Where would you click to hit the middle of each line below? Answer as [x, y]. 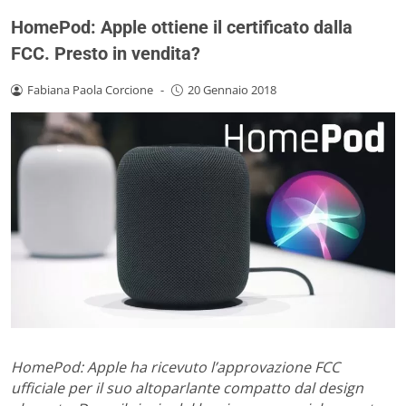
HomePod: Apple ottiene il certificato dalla [182, 27]
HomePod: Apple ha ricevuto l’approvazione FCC [175, 367]
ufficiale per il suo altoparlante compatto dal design [187, 388]
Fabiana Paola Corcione [90, 89]
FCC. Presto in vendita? [106, 53]
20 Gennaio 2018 [232, 89]
